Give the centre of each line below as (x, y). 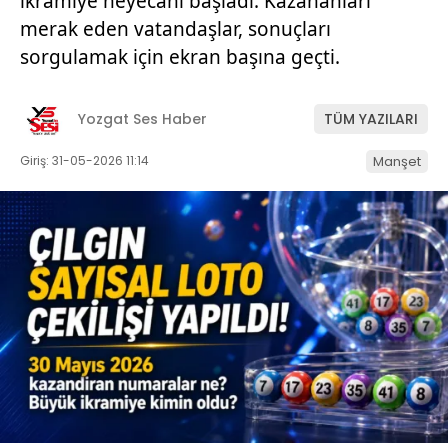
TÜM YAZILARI (371, 119)
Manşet (397, 161)
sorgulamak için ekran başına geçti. (180, 57)
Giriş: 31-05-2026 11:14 (84, 160)
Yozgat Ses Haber (142, 119)
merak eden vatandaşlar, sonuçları (175, 29)
